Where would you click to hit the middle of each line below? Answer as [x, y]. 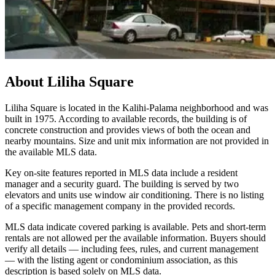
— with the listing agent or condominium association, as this [121, 260]
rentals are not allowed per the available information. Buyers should [135, 238]
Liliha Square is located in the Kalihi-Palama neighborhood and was [137, 108]
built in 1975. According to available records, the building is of [126, 119]
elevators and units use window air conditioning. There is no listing [134, 195]
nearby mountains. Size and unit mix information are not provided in [137, 141]
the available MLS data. [51, 152]
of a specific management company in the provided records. [120, 206]
